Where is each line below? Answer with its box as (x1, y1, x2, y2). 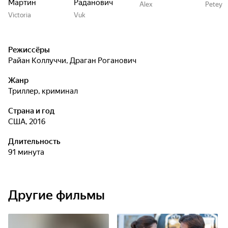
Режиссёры (8, 45, 50, 54)
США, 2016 (13, 117, 45, 126)
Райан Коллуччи (13, 56, 66, 65)
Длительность (8, 137, 61, 146)
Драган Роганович (70, 56, 136, 65)
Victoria (8, 11, 31, 19)
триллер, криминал (12, 87, 78, 96)
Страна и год (8, 106, 54, 116)
